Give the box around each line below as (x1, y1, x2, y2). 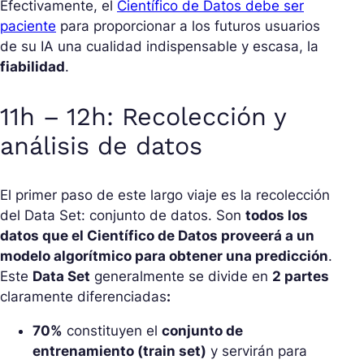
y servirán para (206, 343, 307, 360)
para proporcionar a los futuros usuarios (56, 17, 320, 34)
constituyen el (63, 323, 162, 340)
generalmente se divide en (90, 268, 272, 285)
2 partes (272, 268, 329, 285)
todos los (245, 207, 308, 224)
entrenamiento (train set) (32, 343, 206, 360)
